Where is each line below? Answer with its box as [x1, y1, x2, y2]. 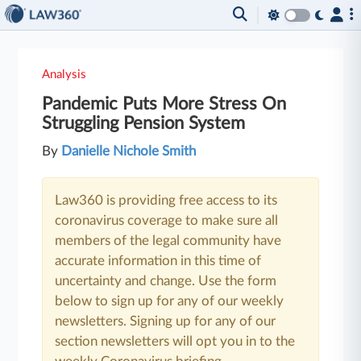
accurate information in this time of [55, 254, 262, 268]
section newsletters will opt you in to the [55, 334, 296, 348]
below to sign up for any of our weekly [55, 294, 284, 308]
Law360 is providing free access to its [55, 193, 278, 207]
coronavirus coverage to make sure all [55, 214, 279, 227]
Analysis [42, 68, 87, 81]
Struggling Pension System [42, 114, 246, 132]
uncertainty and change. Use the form [55, 274, 277, 288]
